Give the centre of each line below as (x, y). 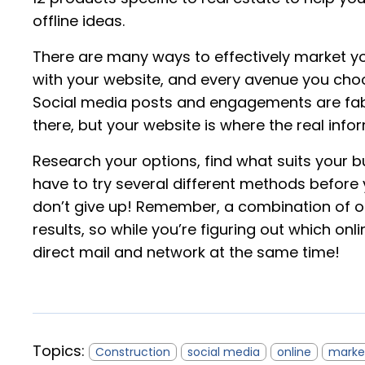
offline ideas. (79, 21)
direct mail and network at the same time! (186, 253)
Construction (133, 352)
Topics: (61, 351)
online (294, 352)
